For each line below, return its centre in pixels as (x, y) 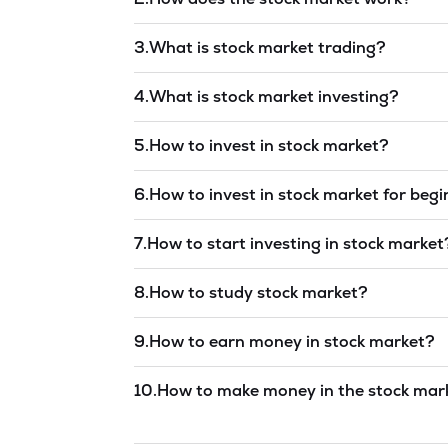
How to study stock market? (259, 292)
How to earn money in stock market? (292, 341)
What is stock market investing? (274, 96)
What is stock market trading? (268, 47)
